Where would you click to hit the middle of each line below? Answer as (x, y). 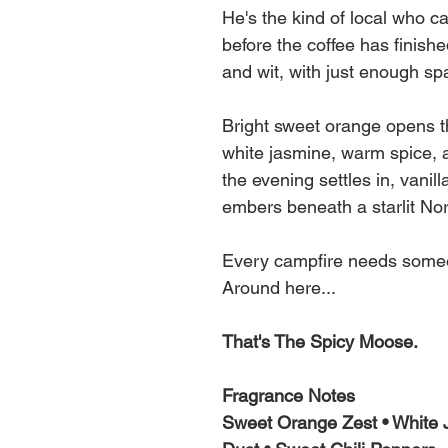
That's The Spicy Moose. (320, 341)
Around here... (279, 287)
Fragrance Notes (288, 395)
